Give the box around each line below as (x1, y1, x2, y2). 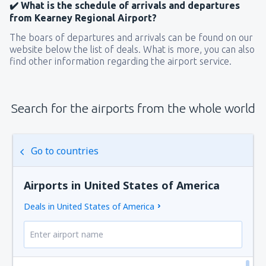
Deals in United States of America (24, 200, 155, 212)
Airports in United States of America (24, 178, 220, 192)
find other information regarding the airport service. (9, 55, 232, 66)
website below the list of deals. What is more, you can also (9, 43, 255, 55)
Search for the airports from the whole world (11, 100, 255, 115)
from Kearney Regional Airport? (9, 12, 157, 23)
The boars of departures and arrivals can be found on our (9, 31, 253, 43)
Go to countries (31, 144, 99, 157)
